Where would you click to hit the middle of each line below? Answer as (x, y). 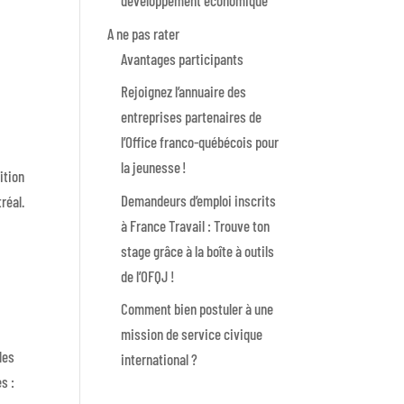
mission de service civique (192, 334)
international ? (160, 359)
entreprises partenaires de (192, 117)
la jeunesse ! (154, 167)
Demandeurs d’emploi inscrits (199, 200)
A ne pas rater (144, 33)
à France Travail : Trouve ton (196, 225)
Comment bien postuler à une (197, 309)
